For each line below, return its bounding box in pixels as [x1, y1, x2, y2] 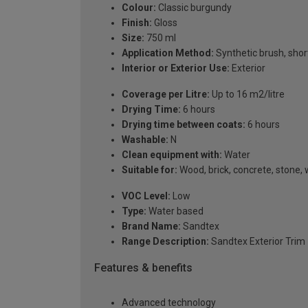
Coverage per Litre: [122, 89, 210, 100]
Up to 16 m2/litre [210, 89, 285, 100]
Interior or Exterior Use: [122, 63, 230, 74]
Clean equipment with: [122, 149, 222, 161]
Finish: [122, 17, 152, 29]
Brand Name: [122, 221, 181, 232]
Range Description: [122, 236, 209, 247]
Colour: [122, 2, 156, 14]
